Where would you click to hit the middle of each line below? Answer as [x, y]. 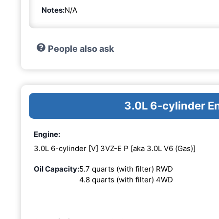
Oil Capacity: [56, 169]
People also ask [81, 48]
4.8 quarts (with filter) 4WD [126, 180]
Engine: [47, 134]
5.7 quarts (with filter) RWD [126, 169]
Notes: [53, 10]
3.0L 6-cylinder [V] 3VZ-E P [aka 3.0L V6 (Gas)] [115, 149]
